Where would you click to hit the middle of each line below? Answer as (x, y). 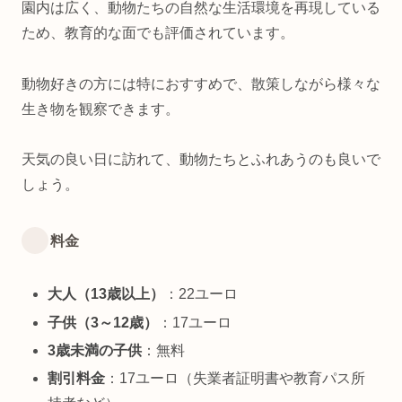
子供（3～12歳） (103, 322)
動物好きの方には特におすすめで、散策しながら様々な (201, 83)
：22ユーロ (201, 294)
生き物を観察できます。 (100, 109)
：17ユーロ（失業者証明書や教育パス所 (236, 378)
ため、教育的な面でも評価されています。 (158, 32)
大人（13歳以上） (106, 294)
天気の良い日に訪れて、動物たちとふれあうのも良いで (201, 160)
